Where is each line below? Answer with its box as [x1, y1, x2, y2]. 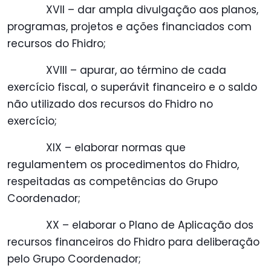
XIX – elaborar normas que [46, 140, 186, 155]
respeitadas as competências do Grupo [7, 174, 218, 189]
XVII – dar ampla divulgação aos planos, [46, 2, 258, 18]
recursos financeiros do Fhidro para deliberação [7, 235, 260, 250]
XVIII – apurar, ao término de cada [46, 63, 226, 78]
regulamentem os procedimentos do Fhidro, [7, 157, 239, 172]
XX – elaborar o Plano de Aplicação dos [46, 218, 253, 233]
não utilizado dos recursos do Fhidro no [7, 97, 213, 112]
